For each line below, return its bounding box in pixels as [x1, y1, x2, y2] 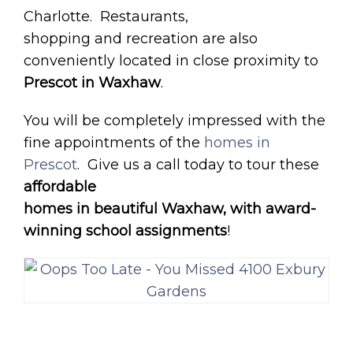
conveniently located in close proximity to [24, 51, 318, 69]
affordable [24, 177, 96, 195]
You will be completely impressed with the [24, 111, 325, 129]
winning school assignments [24, 221, 227, 240]
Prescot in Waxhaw [24, 73, 161, 91]
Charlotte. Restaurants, [24, 7, 188, 25]
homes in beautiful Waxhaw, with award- [24, 199, 316, 217]
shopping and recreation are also [24, 29, 258, 47]
